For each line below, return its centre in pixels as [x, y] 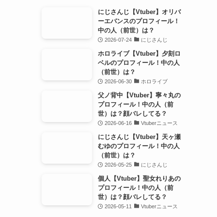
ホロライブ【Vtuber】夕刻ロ [139, 54]
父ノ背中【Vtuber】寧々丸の [139, 95]
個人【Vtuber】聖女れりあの [139, 179]
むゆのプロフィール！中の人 [139, 146]
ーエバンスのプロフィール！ [139, 21]
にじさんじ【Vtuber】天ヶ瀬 [139, 137]
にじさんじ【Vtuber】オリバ [139, 12]
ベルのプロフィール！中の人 [139, 63]
